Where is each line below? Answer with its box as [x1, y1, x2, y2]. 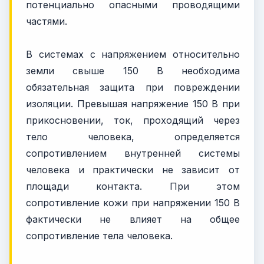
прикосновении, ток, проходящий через [26, 114, 240, 126]
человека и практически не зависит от [26, 163, 240, 176]
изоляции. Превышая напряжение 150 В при [26, 97, 240, 110]
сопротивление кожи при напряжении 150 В [26, 196, 240, 209]
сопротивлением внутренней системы [26, 147, 240, 159]
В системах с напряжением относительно [26, 48, 240, 60]
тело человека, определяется [26, 130, 240, 143]
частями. [26, 15, 67, 27]
